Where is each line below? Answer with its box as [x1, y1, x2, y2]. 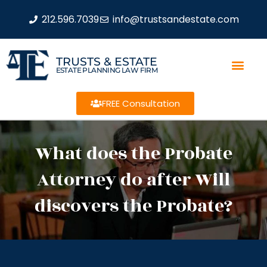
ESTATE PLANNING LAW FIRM [55, 65, 158, 74]
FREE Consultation [101, 97, 180, 110]
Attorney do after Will [37, 166, 230, 194]
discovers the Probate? [35, 192, 232, 220]
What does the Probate [35, 139, 232, 167]
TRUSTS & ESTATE [55, 54, 157, 69]
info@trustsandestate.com [112, 12, 239, 26]
